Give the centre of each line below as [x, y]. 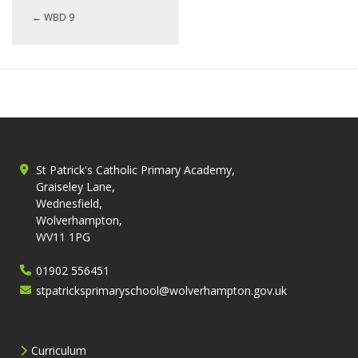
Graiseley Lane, [76, 186]
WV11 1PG [63, 237]
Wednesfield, [69, 203]
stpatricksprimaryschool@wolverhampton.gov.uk [161, 290]
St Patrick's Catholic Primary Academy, [135, 169]
